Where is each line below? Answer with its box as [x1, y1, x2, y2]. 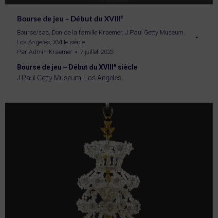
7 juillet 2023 [80, 48, 114, 56]
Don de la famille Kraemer [52, 29, 122, 36]
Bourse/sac [17, 29, 49, 36]
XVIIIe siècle [53, 38, 85, 46]
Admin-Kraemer [29, 48, 73, 56]
